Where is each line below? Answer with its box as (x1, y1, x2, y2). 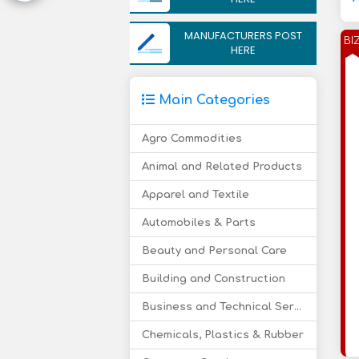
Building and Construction (142, 273, 285, 284)
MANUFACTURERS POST (184, 28, 302, 43)
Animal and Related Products (142, 161, 302, 172)
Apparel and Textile (142, 189, 249, 200)
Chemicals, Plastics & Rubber (142, 329, 304, 341)
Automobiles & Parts (142, 217, 256, 228)
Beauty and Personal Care (142, 245, 287, 256)
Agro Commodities (142, 133, 242, 144)
